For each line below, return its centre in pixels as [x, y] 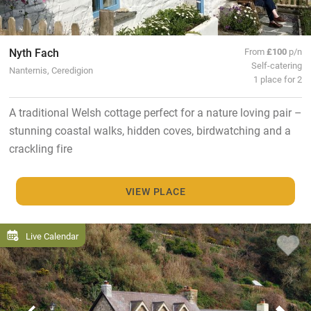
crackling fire [40, 149]
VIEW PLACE [155, 191]
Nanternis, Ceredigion [51, 70]
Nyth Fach [34, 53]
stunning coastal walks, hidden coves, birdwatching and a [150, 131]
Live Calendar [52, 235]
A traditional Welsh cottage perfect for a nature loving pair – [155, 112]
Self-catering [277, 65]
